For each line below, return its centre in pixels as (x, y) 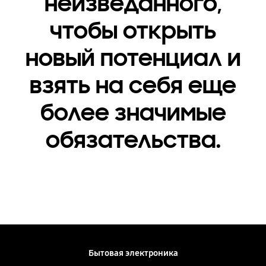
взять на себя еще (133, 86)
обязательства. (133, 140)
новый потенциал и (133, 58)
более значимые (133, 113)
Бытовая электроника (133, 253)
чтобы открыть (133, 31)
